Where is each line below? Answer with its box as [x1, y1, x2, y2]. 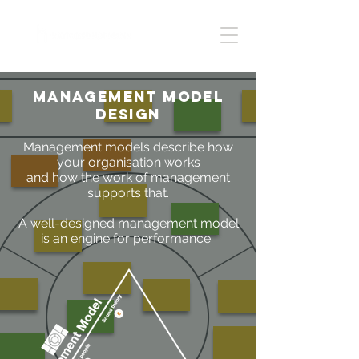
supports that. [87, 185, 169, 200]
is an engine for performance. [40, 231, 216, 246]
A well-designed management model [18, 216, 239, 231]
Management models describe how [23, 139, 233, 155]
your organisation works [56, 155, 200, 170]
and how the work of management [26, 170, 230, 185]
